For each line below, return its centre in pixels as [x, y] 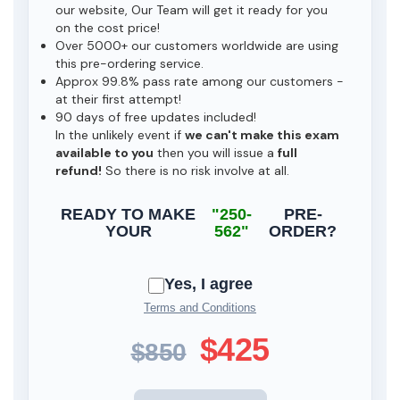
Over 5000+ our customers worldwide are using [197, 46]
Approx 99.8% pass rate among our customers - [200, 81]
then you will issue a [216, 153]
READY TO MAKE [129, 214]
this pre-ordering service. [129, 63]
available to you [104, 153]
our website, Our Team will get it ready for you [192, 10]
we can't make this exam [262, 135]
